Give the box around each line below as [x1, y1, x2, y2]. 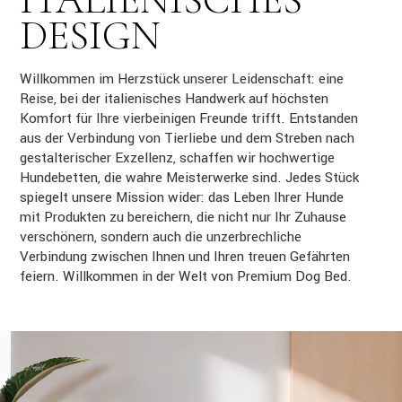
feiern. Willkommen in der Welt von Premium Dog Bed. [20, 267, 353, 286]
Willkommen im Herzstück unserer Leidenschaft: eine [20, 69, 345, 89]
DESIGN [20, 11, 162, 60]
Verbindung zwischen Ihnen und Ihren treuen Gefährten [20, 247, 351, 267]
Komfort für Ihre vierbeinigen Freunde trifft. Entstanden [20, 109, 359, 128]
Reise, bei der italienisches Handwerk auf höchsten [20, 89, 329, 109]
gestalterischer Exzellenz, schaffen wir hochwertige [20, 148, 336, 168]
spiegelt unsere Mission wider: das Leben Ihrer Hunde [20, 188, 345, 207]
